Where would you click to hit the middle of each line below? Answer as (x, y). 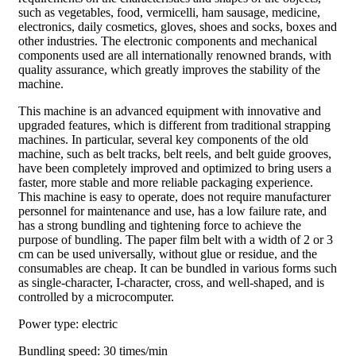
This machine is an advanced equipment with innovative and (170, 110)
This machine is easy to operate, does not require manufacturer (174, 196)
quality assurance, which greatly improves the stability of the (169, 69)
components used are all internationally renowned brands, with (175, 55)
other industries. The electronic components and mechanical (168, 41)
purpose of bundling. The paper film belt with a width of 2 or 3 (176, 239)
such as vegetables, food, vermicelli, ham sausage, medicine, (169, 12)
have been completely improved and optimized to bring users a (175, 168)
